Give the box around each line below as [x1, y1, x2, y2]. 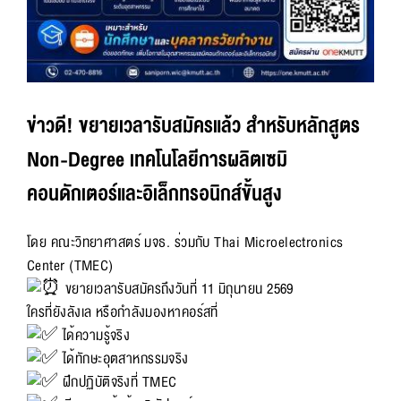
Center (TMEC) [27, 252, 114, 278]
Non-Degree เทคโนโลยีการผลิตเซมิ [27, 142, 287, 178]
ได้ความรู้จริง [58, 322, 131, 348]
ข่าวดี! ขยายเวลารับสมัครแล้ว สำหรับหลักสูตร [27, 108, 360, 144]
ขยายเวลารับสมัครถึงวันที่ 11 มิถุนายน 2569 [61, 276, 294, 302]
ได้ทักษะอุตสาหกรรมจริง [58, 346, 189, 371]
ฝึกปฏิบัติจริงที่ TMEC [58, 369, 177, 395]
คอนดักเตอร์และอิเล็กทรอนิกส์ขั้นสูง [27, 176, 282, 212]
